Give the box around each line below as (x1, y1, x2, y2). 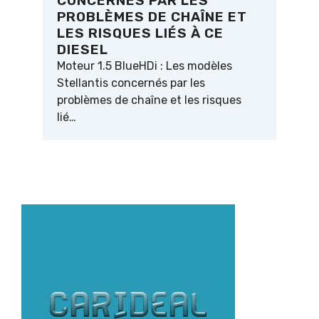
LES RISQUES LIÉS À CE (57, 25, 224, 42)
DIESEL (57, 41, 108, 58)
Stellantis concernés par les (57, 76, 205, 90)
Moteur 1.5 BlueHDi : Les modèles (57, 59, 232, 73)
